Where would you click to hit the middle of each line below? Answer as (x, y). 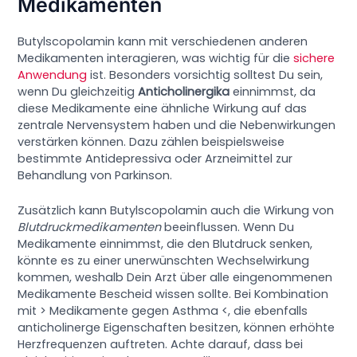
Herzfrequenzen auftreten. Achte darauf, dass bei (161, 345)
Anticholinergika (184, 92)
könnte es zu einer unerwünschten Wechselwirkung (164, 261)
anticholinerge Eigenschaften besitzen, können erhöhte (177, 328)
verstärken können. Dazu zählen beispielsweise (151, 142)
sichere (314, 59)
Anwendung (53, 75)
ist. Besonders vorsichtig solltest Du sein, (205, 75)
